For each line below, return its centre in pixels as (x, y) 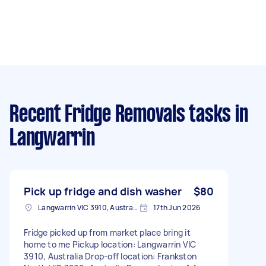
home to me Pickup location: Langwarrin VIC (110, 244)
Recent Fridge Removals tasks (120, 115)
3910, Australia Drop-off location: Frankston (110, 256)
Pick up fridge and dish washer (103, 191)
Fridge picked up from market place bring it (107, 232)
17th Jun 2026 (177, 207)
